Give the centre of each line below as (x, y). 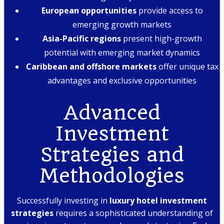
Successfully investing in (63, 201)
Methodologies (112, 176)
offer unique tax (187, 66)
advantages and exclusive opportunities (122, 80)
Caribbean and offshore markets (91, 66)
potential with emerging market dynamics (122, 52)
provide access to (169, 10)
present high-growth (161, 38)
